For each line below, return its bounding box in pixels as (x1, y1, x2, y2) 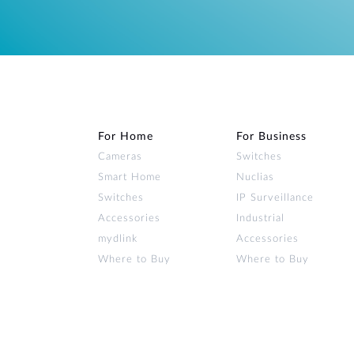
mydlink (98, 233, 137, 244)
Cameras (98, 151, 142, 162)
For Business (236, 130, 307, 142)
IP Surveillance (236, 192, 314, 203)
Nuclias (236, 171, 274, 183)
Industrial (236, 213, 284, 224)
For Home (98, 130, 153, 142)
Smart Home (98, 171, 161, 183)
